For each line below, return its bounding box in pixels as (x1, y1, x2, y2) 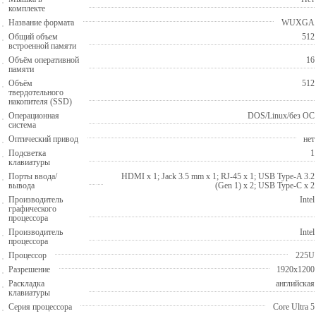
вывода (8, 180, 35, 190)
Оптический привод (8, 133, 78, 144)
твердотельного (8, 87, 63, 97)
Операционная (8, 110, 59, 121)
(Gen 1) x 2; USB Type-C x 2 (215, 180, 315, 190)
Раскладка (8, 278, 44, 288)
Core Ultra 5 (273, 301, 315, 312)
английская (276, 278, 315, 288)
